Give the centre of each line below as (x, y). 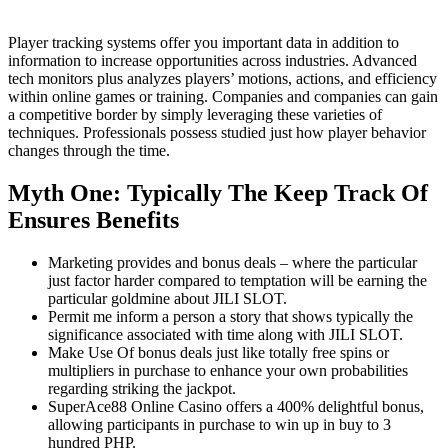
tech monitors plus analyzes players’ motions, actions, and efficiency (222, 78)
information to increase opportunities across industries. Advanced (212, 60)
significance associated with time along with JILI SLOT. (225, 334)
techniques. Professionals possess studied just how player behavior (217, 132)
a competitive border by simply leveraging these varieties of (195, 114)
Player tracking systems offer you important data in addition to (203, 42)
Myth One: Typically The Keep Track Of (218, 192)
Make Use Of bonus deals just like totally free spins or (218, 352)
